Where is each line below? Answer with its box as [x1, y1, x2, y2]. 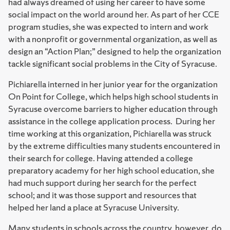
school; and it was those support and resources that [8, 189, 197, 201]
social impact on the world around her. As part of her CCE [8, 8, 219, 20]
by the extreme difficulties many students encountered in [8, 140, 220, 151]
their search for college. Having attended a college [8, 152, 193, 164]
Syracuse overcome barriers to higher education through [8, 103, 218, 114]
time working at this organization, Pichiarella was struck [8, 127, 212, 139]
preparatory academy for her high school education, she [8, 164, 215, 176]
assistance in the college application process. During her [8, 115, 215, 127]
